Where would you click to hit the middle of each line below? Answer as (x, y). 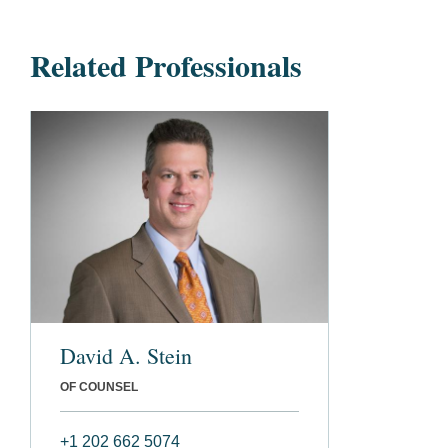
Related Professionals (166, 65)
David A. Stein (126, 355)
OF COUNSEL (99, 386)
